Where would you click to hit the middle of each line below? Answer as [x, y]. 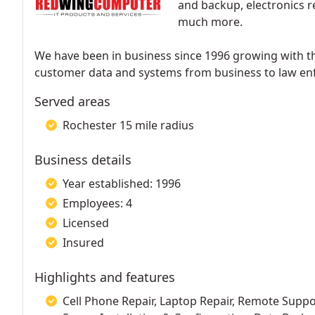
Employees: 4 [97, 203]
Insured [83, 243]
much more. [210, 22]
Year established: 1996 [122, 184]
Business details [83, 160]
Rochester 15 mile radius [128, 125]
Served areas [72, 101]
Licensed [86, 223]
